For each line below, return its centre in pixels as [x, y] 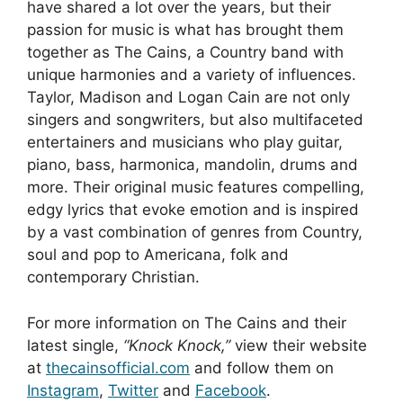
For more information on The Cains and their [187, 322]
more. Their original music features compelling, [196, 187]
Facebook [231, 390]
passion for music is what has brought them [185, 30]
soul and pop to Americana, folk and [158, 255]
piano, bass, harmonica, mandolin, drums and [193, 165]
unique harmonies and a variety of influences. [192, 75]
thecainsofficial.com [118, 367]
